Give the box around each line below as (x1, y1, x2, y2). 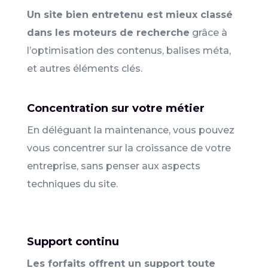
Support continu (26, 234, 119, 248)
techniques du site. (26, 178, 118, 190)
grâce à (189, 26, 227, 38)
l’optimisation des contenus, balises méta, (26, 44, 231, 56)
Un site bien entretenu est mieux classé (26, 8, 233, 20)
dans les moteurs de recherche (26, 26, 190, 38)
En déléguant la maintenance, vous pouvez (26, 124, 234, 136)
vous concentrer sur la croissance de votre (26, 142, 231, 154)
